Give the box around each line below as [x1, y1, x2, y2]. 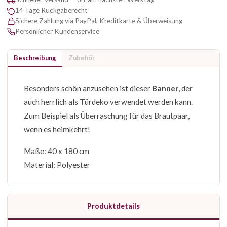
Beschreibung [14, 54, 56, 62]
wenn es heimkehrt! [24, 125, 90, 134]
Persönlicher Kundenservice [15, 27, 99, 35]
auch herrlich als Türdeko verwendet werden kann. [24, 97, 193, 106]
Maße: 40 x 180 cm [24, 146, 89, 156]
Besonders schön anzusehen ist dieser [24, 84, 152, 93]
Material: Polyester [24, 160, 90, 169]
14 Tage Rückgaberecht [15, 6, 88, 14]
